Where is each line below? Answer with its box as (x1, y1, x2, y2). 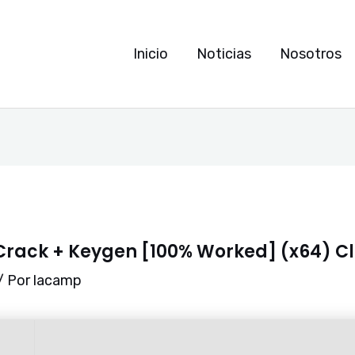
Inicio (133, 45, 168, 63)
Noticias (197, 45, 251, 63)
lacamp (33, 272, 82, 290)
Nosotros (280, 45, 342, 63)
